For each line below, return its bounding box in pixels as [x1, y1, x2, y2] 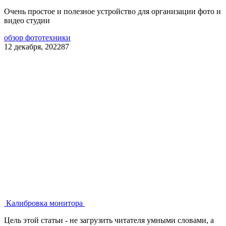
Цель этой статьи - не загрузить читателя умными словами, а [4, 215, 214, 224]
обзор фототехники [4, 33, 71, 42]
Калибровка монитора [4, 198, 85, 207]
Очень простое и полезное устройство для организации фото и [4, 7, 221, 16]
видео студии [4, 16, 50, 25]
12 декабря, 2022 [4, 42, 61, 51]
